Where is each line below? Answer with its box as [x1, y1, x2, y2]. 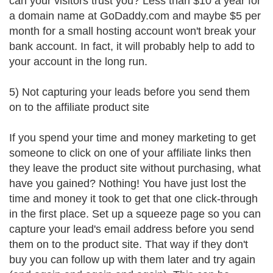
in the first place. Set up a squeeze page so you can [9, 208, 261, 220]
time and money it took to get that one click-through [9, 193, 258, 205]
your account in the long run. [9, 55, 147, 68]
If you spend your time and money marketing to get [9, 132, 256, 144]
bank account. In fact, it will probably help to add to [9, 40, 255, 52]
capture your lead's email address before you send [9, 223, 254, 235]
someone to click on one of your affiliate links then [9, 147, 251, 159]
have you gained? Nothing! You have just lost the [9, 177, 246, 190]
